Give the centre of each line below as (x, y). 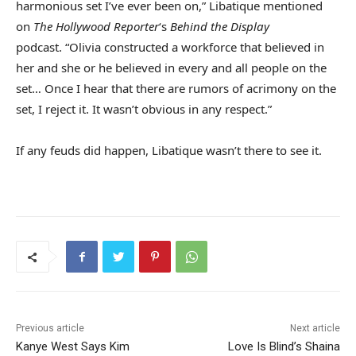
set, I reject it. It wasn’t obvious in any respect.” (144, 109)
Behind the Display (220, 27)
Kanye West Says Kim (73, 347)
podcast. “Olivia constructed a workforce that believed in (170, 47)
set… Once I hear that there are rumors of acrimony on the (176, 89)
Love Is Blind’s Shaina (284, 347)
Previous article (50, 329)
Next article (315, 329)
